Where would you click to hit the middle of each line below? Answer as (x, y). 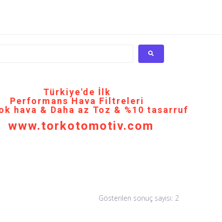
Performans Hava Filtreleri (77, 101)
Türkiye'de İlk (77, 92)
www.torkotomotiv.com (81, 126)
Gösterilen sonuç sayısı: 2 (139, 198)
